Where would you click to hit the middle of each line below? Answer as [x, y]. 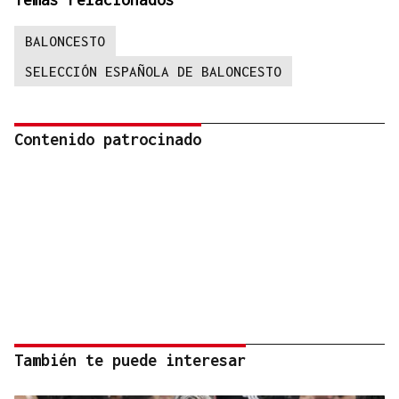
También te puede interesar [130, 361]
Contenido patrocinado [108, 140]
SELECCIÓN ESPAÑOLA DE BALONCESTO [153, 72]
